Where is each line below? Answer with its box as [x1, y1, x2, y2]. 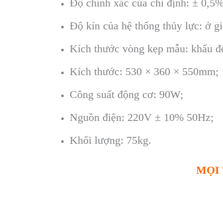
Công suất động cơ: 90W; [70, 88, 183, 101]
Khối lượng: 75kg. [70, 134, 151, 147]
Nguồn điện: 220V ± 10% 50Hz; [70, 111, 214, 124]
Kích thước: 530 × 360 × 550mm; [70, 65, 219, 78]
